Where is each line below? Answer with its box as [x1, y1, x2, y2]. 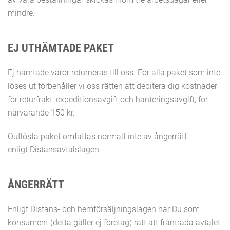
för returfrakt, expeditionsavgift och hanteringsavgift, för [8, 94, 208, 104]
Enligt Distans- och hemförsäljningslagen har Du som [8, 204, 200, 214]
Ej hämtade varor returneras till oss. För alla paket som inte [8, 68, 220, 78]
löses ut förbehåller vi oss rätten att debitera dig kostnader [8, 81, 217, 91]
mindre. [8, 8, 37, 18]
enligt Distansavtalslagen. [8, 145, 101, 155]
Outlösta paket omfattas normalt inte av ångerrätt [8, 131, 187, 141]
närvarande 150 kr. [8, 108, 75, 118]
